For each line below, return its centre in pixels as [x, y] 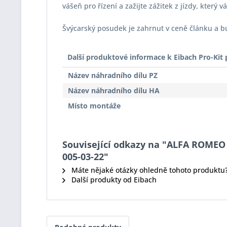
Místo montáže [94, 106]
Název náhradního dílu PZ [113, 75]
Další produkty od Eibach [113, 180]
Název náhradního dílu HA [114, 90]
